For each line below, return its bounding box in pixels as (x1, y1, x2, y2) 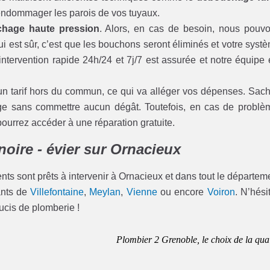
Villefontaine (30, 187, 84, 198)
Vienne (126, 187, 157, 198)
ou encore (157, 187, 207, 198)
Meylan (89, 187, 121, 198)
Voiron (207, 187, 235, 198)
